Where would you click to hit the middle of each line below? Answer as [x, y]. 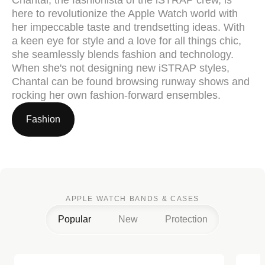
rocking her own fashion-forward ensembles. [116, 95]
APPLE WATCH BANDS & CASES [132, 198]
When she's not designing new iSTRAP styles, [121, 68]
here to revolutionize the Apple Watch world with [125, 13]
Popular [74, 219]
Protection [186, 219]
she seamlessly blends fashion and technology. [123, 54]
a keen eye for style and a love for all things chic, [127, 41]
